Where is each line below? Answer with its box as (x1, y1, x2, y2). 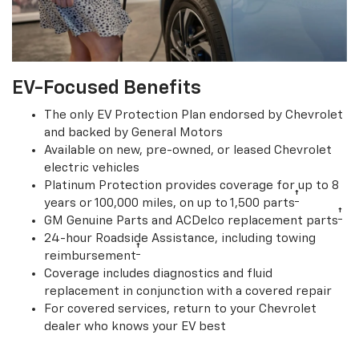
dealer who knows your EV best (44, 321, 226, 333)
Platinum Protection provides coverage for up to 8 (44, 179, 339, 192)
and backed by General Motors (44, 127, 223, 139)
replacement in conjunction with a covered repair (44, 285, 332, 298)
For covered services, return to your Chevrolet (44, 303, 317, 316)
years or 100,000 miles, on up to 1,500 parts (44, 197, 295, 210)
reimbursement (44, 250, 136, 263)
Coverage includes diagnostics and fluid (44, 268, 272, 280)
